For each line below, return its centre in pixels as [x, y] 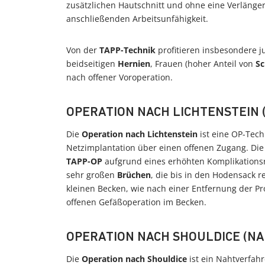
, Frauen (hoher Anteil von [203, 64]
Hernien [134, 64]
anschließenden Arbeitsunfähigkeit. [137, 19]
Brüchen [134, 175]
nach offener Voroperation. [119, 77]
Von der [83, 50]
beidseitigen [92, 64]
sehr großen [92, 175]
